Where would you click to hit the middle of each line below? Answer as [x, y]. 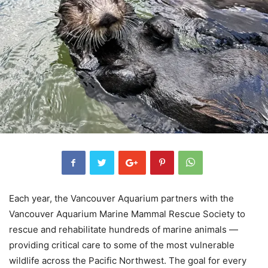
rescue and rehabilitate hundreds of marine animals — [124, 229]
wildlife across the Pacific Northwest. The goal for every [128, 261]
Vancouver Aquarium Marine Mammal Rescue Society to [127, 214]
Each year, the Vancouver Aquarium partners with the [121, 198]
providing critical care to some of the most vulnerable [122, 245]
